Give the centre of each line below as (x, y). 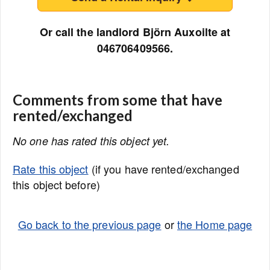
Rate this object (51, 169)
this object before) (56, 184)
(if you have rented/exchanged (164, 169)
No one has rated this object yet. (91, 141)
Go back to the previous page (89, 224)
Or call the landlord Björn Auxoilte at (135, 32)
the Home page (215, 224)
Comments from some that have (118, 100)
